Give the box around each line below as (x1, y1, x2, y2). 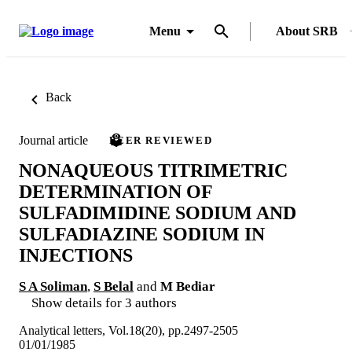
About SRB (276, 24, 338, 38)
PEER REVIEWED (109, 134, 213, 146)
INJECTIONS (19, 244, 133, 266)
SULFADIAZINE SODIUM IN (19, 223, 265, 244)
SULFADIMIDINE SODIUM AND (19, 202, 296, 223)
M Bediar (160, 278, 215, 294)
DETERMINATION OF (19, 181, 212, 202)
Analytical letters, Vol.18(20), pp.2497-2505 (19, 323, 238, 337)
